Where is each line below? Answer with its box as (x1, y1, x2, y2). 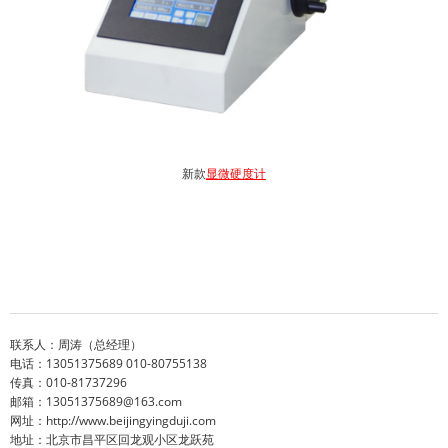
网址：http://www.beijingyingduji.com (10, 411, 216, 429)
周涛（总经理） (58, 335, 142, 353)
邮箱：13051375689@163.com (10, 392, 182, 410)
